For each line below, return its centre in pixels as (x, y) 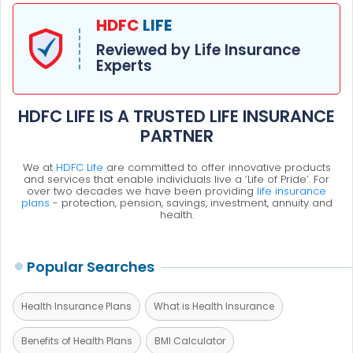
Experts (124, 65)
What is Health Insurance (214, 306)
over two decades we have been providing (142, 191)
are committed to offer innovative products (217, 167)
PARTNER (176, 136)
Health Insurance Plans (76, 306)
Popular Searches (91, 266)
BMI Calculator (190, 340)
